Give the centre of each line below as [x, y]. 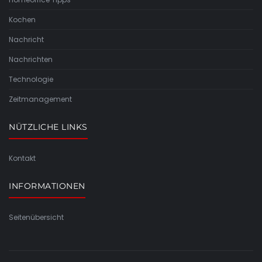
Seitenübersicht [36, 217]
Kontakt [22, 158]
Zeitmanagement [40, 99]
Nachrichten [31, 59]
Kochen [22, 19]
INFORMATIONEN [47, 186]
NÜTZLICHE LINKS [48, 127]
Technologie [31, 79]
